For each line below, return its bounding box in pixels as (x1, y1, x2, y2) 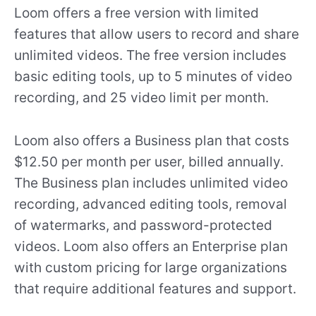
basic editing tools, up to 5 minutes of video (14, 68, 292, 85)
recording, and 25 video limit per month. (14, 89, 269, 107)
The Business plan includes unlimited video (14, 174, 288, 191)
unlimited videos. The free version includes (14, 47, 286, 64)
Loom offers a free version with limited (14, 4, 259, 22)
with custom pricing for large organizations (14, 258, 287, 276)
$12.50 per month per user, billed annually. (14, 152, 284, 170)
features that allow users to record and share (14, 25, 299, 43)
